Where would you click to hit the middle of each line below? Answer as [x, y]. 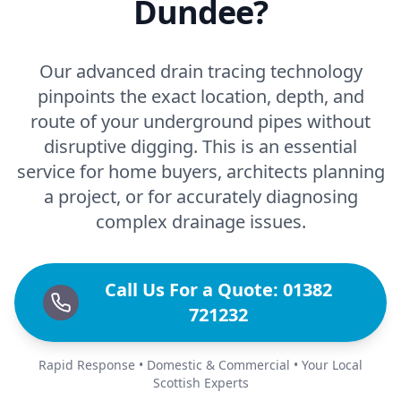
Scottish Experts [200, 383]
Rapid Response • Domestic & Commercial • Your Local [200, 365]
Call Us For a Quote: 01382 [218, 290]
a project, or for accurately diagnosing [200, 196]
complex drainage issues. [200, 222]
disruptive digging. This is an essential [200, 146]
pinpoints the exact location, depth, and [200, 96]
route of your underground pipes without [200, 121]
